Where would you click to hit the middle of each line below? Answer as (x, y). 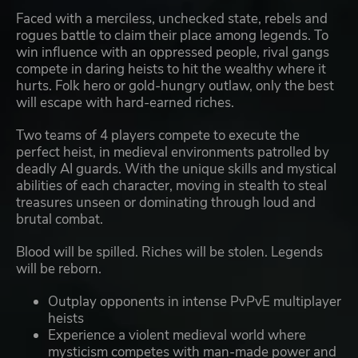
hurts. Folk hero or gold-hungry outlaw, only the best (175, 86)
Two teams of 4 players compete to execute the (158, 136)
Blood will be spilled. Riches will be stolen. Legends (169, 253)
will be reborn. (59, 269)
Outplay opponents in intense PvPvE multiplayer (195, 302)
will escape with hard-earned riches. (125, 103)
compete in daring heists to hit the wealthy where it (171, 70)
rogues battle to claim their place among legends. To (172, 36)
